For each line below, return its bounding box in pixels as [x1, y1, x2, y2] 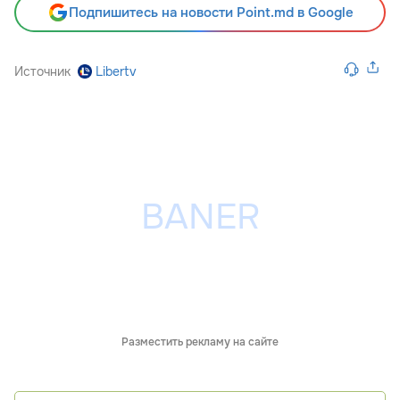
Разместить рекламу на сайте [121, 334, 279, 349]
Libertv [96, 62, 137, 79]
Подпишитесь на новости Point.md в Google [68, 3, 354, 21]
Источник [14, 62, 71, 79]
